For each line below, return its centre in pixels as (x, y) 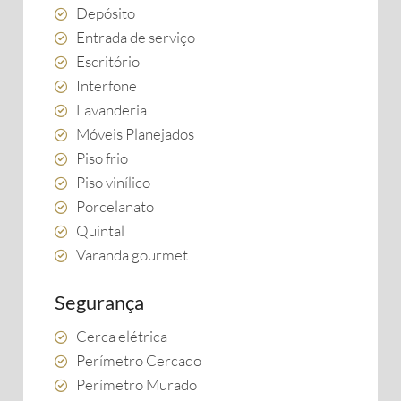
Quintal (100, 230)
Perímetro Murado (137, 384)
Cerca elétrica (122, 336)
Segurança (99, 302)
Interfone (107, 85)
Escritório (108, 61)
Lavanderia (111, 110)
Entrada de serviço (136, 37)
